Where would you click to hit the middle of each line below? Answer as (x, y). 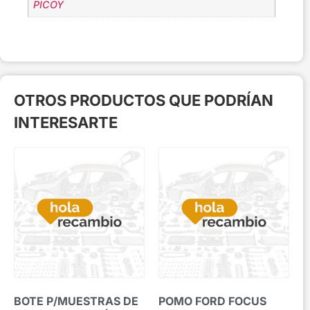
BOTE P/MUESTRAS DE (76, 301)
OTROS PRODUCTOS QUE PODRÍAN (144, 100)
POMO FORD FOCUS (212, 301)
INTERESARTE (66, 122)
